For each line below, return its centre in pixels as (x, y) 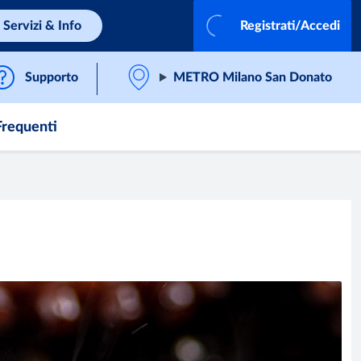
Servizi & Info (42, 26)
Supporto (52, 77)
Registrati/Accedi (290, 26)
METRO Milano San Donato (253, 77)
